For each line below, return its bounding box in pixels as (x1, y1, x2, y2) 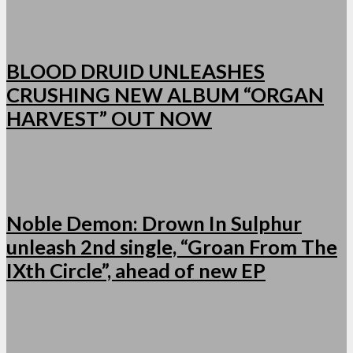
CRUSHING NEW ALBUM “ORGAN (6, 83, 324, 107)
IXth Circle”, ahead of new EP (6, 258, 266, 283)
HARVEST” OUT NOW (6, 106, 212, 131)
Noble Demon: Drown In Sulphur (6, 211, 302, 236)
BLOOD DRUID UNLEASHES (6, 59, 265, 84)
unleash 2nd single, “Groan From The (6, 235, 337, 259)
